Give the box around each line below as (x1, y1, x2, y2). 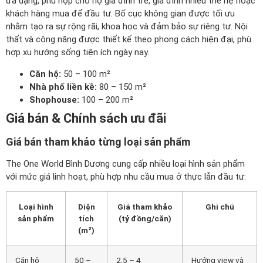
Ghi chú (205, 201, 234, 211)
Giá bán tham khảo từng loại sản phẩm (6, 135, 190, 148)
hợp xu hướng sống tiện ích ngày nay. (6, 47, 149, 58)
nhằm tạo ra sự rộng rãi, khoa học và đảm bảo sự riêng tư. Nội (6, 21, 248, 32)
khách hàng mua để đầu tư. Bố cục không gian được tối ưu (6, 8, 235, 19)
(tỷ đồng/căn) (118, 213, 171, 223)
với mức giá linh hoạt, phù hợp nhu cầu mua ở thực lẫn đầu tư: (6, 171, 246, 182)
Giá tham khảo (117, 201, 172, 211)
